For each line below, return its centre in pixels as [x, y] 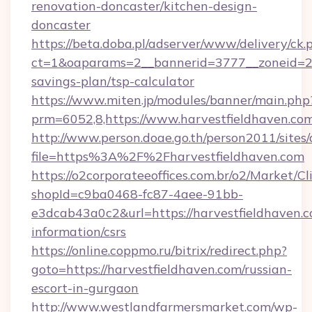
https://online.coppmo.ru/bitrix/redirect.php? [159, 250]
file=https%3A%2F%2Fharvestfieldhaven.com [168, 156]
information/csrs [79, 232]
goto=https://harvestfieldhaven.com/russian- [162, 269]
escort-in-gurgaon [85, 288]
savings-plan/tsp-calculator [113, 81]
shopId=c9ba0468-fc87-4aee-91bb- [137, 194]
